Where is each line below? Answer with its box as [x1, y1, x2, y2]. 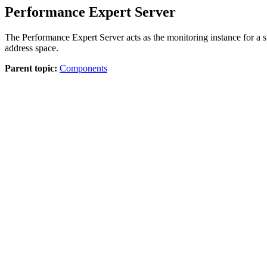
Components [60, 63, 107, 73]
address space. [5, 42, 58, 53]
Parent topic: [5, 63, 57, 73]
